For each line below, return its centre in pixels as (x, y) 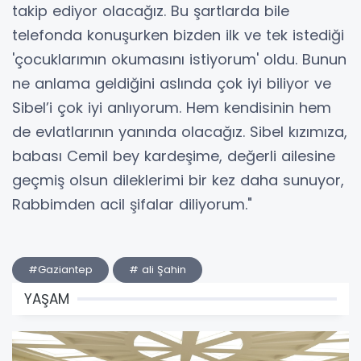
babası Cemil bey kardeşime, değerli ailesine (176, 156)
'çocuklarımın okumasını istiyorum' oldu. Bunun (179, 60)
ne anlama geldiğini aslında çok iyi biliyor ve (172, 84)
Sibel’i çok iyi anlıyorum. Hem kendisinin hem (172, 108)
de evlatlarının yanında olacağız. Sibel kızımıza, (180, 132)
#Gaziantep (60, 270)
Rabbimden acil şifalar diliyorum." (135, 205)
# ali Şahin (158, 270)
